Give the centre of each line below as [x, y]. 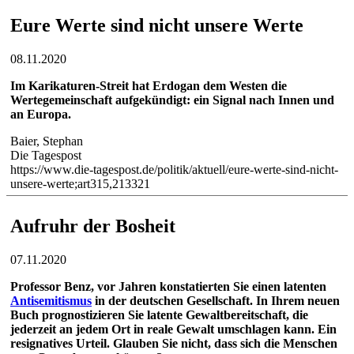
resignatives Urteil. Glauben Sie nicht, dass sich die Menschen [174, 343]
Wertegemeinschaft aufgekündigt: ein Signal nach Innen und [172, 100]
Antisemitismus [51, 300]
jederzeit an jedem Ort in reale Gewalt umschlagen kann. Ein [173, 329]
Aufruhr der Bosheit [93, 226]
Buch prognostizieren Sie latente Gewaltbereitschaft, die [159, 314]
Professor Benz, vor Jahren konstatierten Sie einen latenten [168, 286]
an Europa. [41, 114]
